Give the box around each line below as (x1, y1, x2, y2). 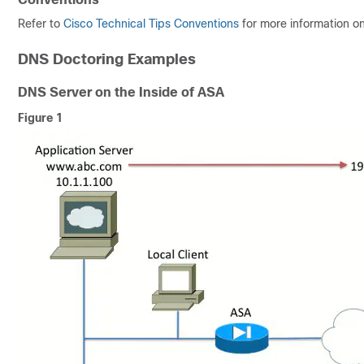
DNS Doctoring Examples (18, 51, 196, 67)
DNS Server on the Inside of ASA (18, 85, 224, 99)
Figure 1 (18, 111, 63, 124)
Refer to (18, 17, 63, 30)
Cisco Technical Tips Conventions (63, 17, 239, 30)
